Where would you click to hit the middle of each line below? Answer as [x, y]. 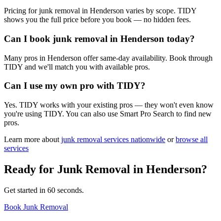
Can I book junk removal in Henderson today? [99, 38]
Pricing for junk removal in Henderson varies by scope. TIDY [100, 11]
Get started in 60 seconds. [44, 190]
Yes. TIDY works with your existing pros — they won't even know [109, 105]
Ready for [31, 169]
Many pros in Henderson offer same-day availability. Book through [108, 58]
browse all [192, 140]
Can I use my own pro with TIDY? [75, 86]
